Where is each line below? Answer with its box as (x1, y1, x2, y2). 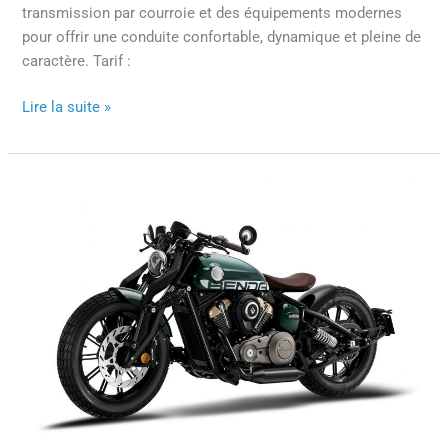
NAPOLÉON (21, 201, 100, 220)
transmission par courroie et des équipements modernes (22, 4, 403, 23)
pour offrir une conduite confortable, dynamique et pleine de (22, 28, 422, 47)
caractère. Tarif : (22, 52, 132, 71)
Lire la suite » (22, 97, 112, 116)
